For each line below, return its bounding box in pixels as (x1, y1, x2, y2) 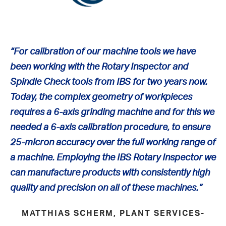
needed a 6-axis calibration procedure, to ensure (10, 121, 210, 132)
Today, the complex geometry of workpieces (10, 90, 192, 102)
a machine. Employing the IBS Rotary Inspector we (10, 151, 216, 162)
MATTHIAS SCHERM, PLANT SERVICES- (21, 207, 205, 218)
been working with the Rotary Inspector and (10, 60, 188, 72)
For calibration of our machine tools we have (14, 45, 196, 56)
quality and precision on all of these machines (10, 181, 196, 193)
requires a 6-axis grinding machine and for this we (10, 105, 214, 117)
